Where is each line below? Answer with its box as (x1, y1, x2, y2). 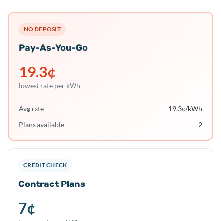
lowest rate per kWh (19, 81, 80, 90)
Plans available (19, 120, 64, 129)
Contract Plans (18, 179, 85, 189)
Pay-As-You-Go (19, 42, 88, 53)
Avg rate (19, 104, 44, 112)
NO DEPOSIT (24, 25, 61, 33)
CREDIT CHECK (23, 161, 67, 169)
